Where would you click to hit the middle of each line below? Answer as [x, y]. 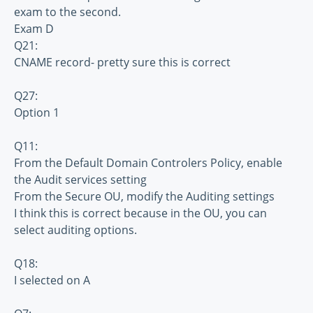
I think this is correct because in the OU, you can [140, 213]
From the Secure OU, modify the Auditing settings [144, 197]
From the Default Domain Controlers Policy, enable [148, 163]
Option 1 [37, 113]
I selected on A [52, 281]
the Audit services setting [80, 180]
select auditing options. [75, 230]
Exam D [34, 29]
